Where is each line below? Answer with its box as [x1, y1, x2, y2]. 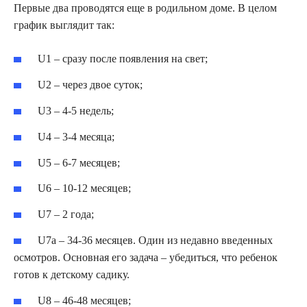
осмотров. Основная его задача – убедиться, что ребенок [14, 251, 278, 263]
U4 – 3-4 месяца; [38, 130, 115, 143]
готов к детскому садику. [14, 268, 130, 280]
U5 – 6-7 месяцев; [38, 156, 121, 169]
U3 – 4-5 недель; [38, 104, 114, 116]
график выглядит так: [14, 19, 114, 32]
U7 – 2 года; [38, 208, 95, 221]
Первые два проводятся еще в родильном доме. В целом [14, 2, 277, 14]
